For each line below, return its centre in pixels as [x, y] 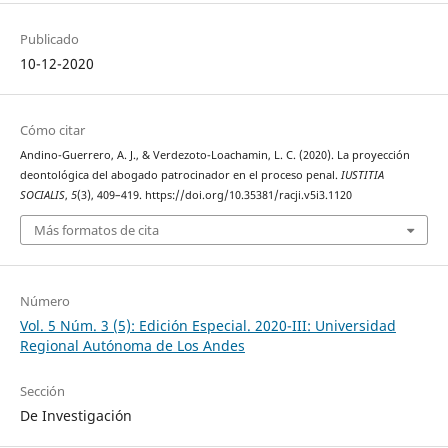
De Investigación [75, 416]
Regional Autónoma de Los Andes [132, 346]
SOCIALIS [42, 194]
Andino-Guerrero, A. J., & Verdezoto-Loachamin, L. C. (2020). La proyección [214, 154]
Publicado [49, 38]
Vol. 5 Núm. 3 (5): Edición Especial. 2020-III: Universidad [207, 326]
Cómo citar [52, 129]
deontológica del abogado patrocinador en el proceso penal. [180, 174]
